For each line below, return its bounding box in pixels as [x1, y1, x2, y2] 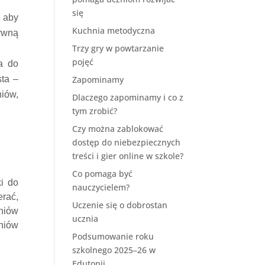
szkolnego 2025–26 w [72, 244, 156, 256]
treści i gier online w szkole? [72, 150, 183, 162]
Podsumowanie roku [72, 231, 154, 243]
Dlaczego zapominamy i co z [72, 92, 183, 104]
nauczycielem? [72, 182, 130, 193]
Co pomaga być [72, 168, 132, 180]
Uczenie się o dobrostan [72, 199, 167, 211]
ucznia [72, 213, 98, 225]
